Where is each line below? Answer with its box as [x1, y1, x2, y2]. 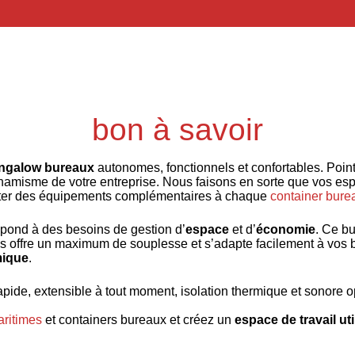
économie [256, 223, 316, 236]
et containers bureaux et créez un [42, 313, 235, 326]
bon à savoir [92, 113, 263, 147]
